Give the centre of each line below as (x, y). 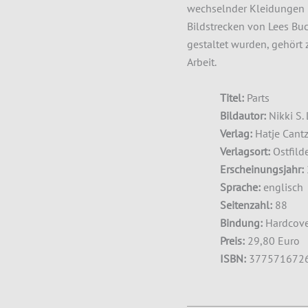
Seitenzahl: (247, 205)
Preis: (234, 240)
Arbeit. (202, 62)
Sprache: (242, 187)
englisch (283, 187)
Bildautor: (244, 115)
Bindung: (243, 222)
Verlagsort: (246, 151)
